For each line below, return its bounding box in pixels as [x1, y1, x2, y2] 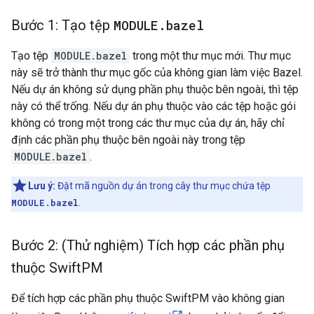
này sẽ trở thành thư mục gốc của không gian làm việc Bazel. [11, 66, 303, 79]
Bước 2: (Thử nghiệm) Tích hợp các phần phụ [11, 237, 285, 254]
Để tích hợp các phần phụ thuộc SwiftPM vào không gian [11, 292, 285, 305]
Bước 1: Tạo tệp [11, 17, 114, 34]
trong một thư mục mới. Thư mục [130, 49, 291, 62]
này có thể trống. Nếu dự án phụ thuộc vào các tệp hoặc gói [11, 100, 296, 113]
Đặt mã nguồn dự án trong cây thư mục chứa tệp [55, 180, 271, 191]
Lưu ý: [28, 180, 55, 191]
